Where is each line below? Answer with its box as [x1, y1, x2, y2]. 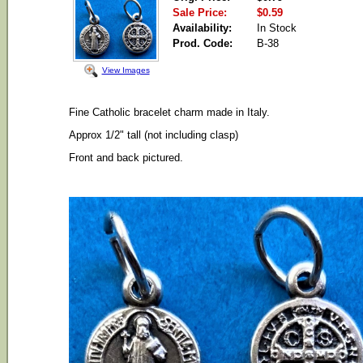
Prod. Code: [172, 37, 233, 49]
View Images [101, 65, 150, 75]
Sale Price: [172, 6, 227, 19]
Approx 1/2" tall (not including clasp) [68, 129, 238, 141]
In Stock [256, 22, 297, 34]
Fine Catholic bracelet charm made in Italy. [68, 106, 270, 118]
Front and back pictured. [68, 152, 183, 164]
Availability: [172, 22, 232, 34]
